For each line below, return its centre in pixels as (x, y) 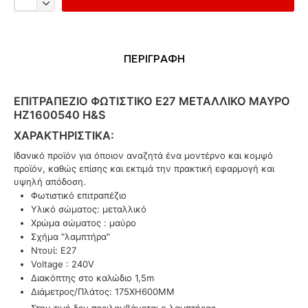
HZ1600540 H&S (60, 114)
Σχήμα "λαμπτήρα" (70, 236)
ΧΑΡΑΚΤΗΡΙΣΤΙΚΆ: (64, 135)
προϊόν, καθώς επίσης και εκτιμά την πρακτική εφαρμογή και (144, 168)
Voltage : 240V (63, 264)
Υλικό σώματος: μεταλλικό (89, 209)
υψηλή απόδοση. (50, 181)
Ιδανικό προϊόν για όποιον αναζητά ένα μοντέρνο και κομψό (143, 155)
